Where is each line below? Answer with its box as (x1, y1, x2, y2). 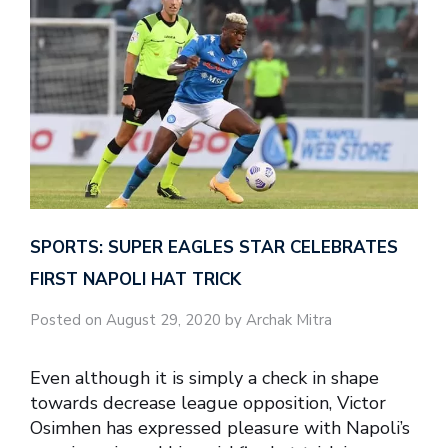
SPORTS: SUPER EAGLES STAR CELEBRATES (30, 236, 398, 260)
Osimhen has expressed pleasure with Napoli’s (30, 415, 410, 440)
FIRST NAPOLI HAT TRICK (30, 268, 241, 292)
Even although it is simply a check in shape (30, 365, 379, 390)
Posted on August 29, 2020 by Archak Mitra (30, 310, 332, 331)
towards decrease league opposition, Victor (30, 390, 386, 415)
